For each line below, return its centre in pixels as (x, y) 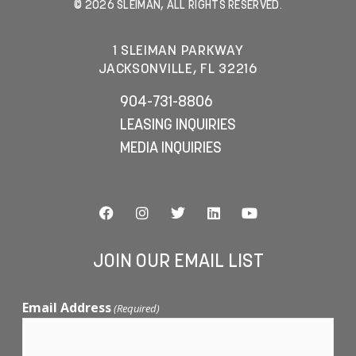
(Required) (137, 308)
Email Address (67, 307)
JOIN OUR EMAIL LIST (178, 263)
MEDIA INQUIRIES (171, 149)
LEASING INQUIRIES (178, 126)
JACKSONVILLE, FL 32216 (178, 69)
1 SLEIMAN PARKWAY (178, 51)
